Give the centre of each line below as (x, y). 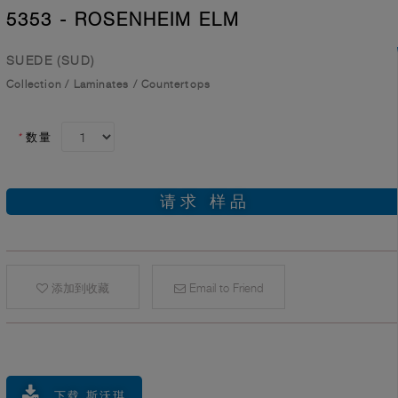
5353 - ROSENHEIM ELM (123, 20)
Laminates (101, 84)
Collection (34, 84)
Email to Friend (224, 288)
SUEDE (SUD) (51, 60)
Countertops (176, 84)
